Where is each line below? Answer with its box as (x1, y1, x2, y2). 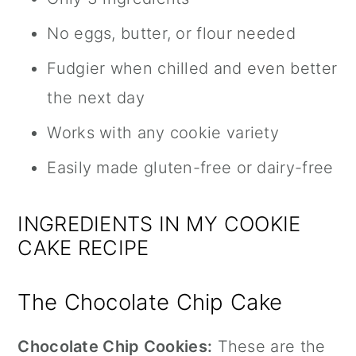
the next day (47, 88, 145, 108)
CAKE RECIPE (17, 235, 149, 261)
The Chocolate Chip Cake (17, 288, 283, 316)
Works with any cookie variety (47, 123, 280, 143)
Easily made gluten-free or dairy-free (47, 158, 334, 178)
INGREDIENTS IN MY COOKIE (17, 211, 301, 237)
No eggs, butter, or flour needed (47, 24, 296, 44)
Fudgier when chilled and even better (47, 59, 338, 79)
